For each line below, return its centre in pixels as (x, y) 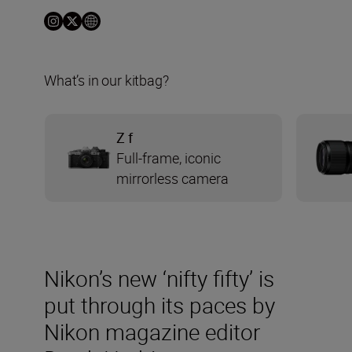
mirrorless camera (172, 178)
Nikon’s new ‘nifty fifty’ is (159, 278)
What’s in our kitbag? (106, 80)
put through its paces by (159, 304)
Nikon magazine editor (152, 331)
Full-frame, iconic (169, 158)
